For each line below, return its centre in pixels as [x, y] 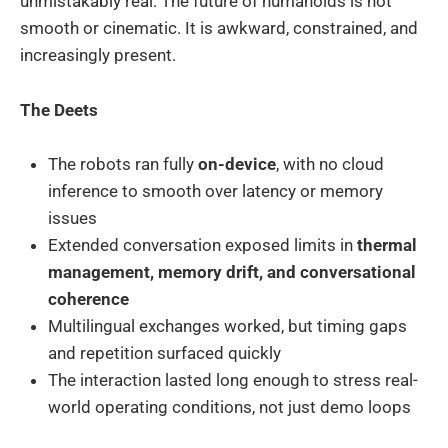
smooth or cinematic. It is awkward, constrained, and [219, 28]
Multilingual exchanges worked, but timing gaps [227, 325]
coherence [88, 298]
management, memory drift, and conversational [232, 271]
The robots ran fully [123, 163]
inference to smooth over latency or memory [215, 190]
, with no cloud [330, 163]
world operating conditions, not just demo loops [229, 406]
